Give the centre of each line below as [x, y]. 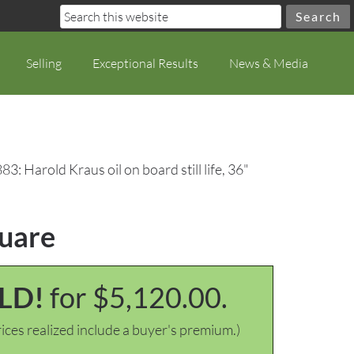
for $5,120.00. [138, 297]
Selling [44, 63]
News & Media [269, 63]
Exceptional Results [145, 63]
